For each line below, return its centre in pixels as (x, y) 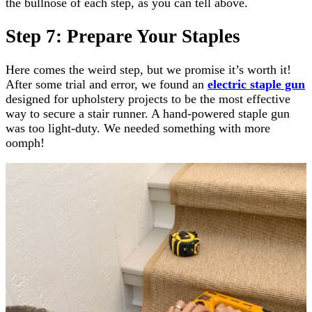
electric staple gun (256, 85)
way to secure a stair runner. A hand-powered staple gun (148, 114)
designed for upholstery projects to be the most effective (148, 99)
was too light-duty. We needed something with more (138, 128)
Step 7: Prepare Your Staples (123, 37)
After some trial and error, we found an (107, 85)
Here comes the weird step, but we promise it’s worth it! (148, 70)
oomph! (25, 143)
